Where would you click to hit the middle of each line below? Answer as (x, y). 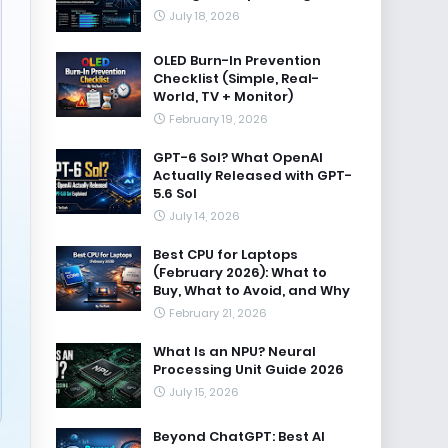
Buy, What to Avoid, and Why (251, 290)
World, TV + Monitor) (223, 96)
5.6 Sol (175, 193)
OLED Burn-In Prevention (237, 60)
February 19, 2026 (218, 119)
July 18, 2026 (204, 16)
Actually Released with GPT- (252, 175)
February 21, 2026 (218, 313)
